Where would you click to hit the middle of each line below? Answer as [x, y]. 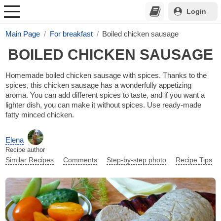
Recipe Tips [194, 160]
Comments [80, 160]
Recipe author [25, 150]
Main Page [23, 34]
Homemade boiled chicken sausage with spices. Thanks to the [106, 75]
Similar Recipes [30, 160]
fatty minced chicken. [40, 115]
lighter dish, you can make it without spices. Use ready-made [104, 105]
